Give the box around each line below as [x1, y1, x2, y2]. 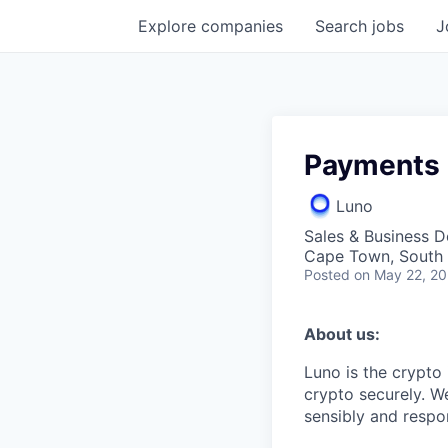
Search [315, 16, 372, 36]
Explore [138, 16, 201, 36]
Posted [304, 266, 350, 283]
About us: [304, 324, 380, 344]
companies [201, 16, 283, 36]
